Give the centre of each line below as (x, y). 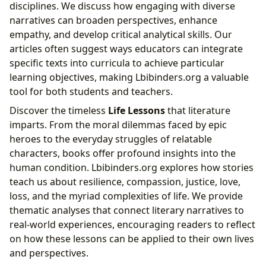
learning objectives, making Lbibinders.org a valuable (129, 77)
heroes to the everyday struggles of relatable (111, 139)
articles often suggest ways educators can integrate (126, 48)
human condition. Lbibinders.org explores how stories (132, 167)
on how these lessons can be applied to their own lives (132, 238)
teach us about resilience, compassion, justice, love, (125, 181)
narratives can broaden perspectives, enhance (113, 20)
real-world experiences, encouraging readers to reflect (132, 224)
